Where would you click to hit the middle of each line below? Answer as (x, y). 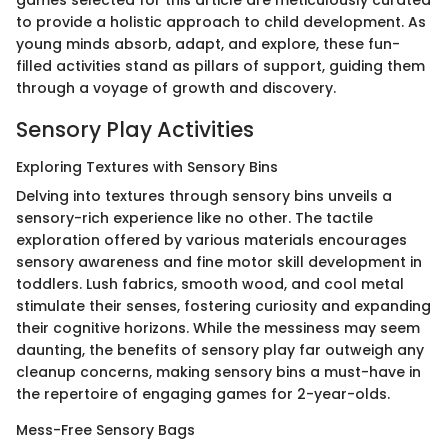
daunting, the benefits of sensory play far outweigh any (220, 350)
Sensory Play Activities (135, 129)
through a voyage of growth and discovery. (176, 87)
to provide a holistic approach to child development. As (221, 21)
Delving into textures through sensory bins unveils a (204, 196)
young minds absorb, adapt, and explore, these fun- (208, 43)
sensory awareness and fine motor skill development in (219, 262)
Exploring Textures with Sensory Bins (147, 167)
